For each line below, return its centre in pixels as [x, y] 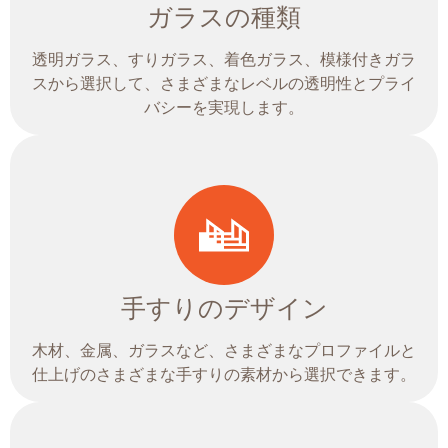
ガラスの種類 [224, 17]
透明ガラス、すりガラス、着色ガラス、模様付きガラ [224, 60]
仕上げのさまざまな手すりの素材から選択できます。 [224, 375]
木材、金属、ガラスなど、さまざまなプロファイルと [224, 351]
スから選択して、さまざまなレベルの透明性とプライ [224, 84]
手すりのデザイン [224, 308]
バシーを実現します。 [224, 108]
